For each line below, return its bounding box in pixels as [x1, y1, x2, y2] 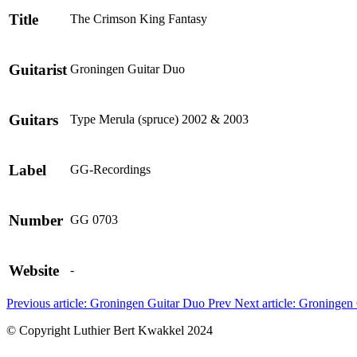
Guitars [9, 111, 58, 128]
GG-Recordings [70, 163, 151, 176]
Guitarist [9, 61, 67, 78]
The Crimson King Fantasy [70, 12, 207, 25]
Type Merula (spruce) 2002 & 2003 [70, 112, 249, 126]
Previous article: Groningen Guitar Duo [6, 296, 208, 310]
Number [9, 211, 63, 229]
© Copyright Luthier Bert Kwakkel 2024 [6, 324, 213, 337]
